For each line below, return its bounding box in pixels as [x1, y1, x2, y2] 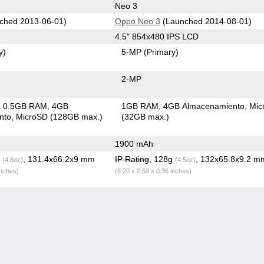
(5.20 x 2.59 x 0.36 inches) [114, 167, 192, 174]
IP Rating [114, 154, 149, 164]
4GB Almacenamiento [163, 101, 245, 111]
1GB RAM [121, 101, 159, 111]
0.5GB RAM [3, 101, 48, 111]
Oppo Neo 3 [114, 16, 160, 26]
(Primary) [144, 47, 179, 57]
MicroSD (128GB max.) [16, 111, 103, 121]
